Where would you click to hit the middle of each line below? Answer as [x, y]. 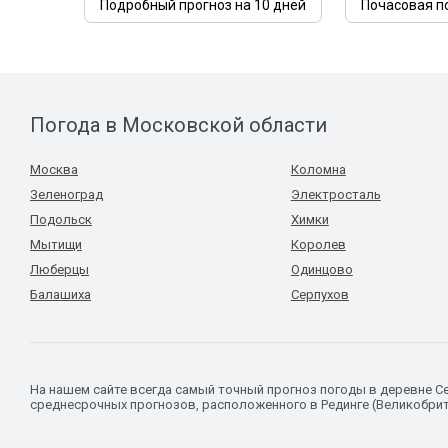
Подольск [61, 219]
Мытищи [56, 244]
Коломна [318, 169]
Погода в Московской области [178, 125]
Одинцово [321, 269]
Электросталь [335, 194]
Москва [54, 169]
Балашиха [60, 294]
